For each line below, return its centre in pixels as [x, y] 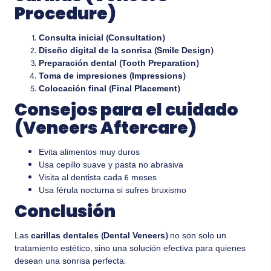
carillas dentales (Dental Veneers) [99, 237]
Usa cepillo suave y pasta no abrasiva [111, 166]
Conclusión [65, 212]
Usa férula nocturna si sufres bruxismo [113, 191]
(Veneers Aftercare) [106, 128]
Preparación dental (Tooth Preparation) [119, 64]
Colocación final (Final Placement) [109, 90]
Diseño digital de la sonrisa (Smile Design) [126, 52]
